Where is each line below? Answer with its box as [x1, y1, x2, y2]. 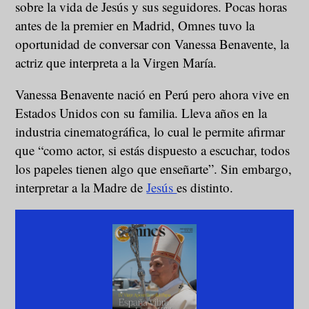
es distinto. [177, 179, 234, 197]
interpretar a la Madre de [15, 179, 147, 197]
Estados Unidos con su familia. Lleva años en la [15, 104, 268, 122]
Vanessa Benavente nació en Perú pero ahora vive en [15, 86, 290, 103]
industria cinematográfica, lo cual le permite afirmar [15, 123, 286, 141]
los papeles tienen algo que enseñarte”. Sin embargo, [15, 160, 292, 178]
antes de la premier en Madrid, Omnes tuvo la [15, 17, 255, 34]
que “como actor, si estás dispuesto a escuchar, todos [15, 141, 290, 159]
